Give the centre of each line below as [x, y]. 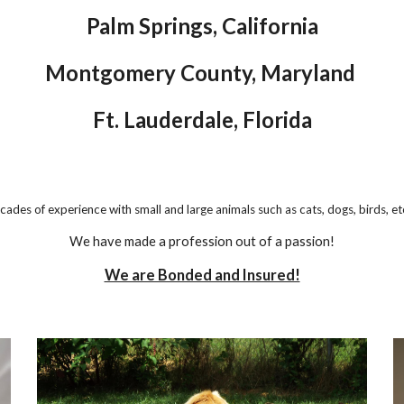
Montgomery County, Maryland [202, 73]
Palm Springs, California [202, 26]
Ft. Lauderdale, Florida [202, 119]
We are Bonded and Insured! [202, 275]
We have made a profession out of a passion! [202, 241]
